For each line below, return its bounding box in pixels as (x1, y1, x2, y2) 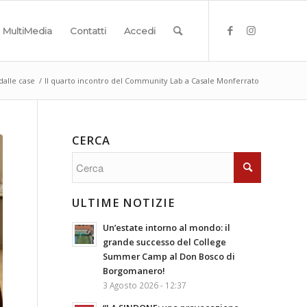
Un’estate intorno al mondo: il (103, 221, 231, 234)
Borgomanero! (103, 265, 166, 277)
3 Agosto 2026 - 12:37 (103, 280, 187, 291)
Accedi (124, 25, 156, 36)
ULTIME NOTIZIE (72, 195, 175, 210)
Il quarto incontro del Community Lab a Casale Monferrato (45, 75, 259, 86)
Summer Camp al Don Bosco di (103, 250, 236, 262)
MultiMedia (3, 25, 52, 36)
